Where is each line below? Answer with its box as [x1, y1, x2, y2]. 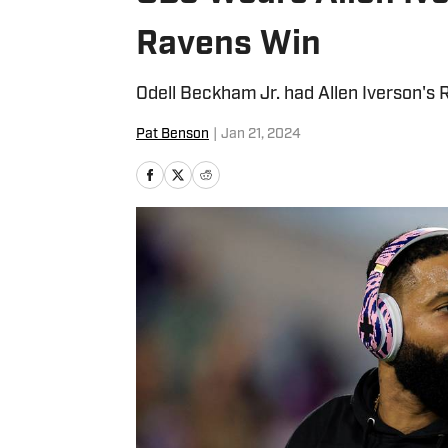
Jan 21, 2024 [221, 127, 301, 142]
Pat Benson [136, 127, 209, 142]
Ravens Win [136, 28, 321, 63]
